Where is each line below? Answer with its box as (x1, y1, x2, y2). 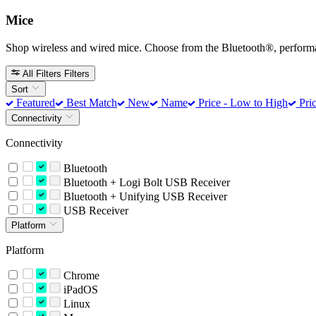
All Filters (23, 68, 62, 79)
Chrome (60, 269, 99, 281)
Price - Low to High (195, 97, 288, 109)
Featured (13, 97, 56, 109)
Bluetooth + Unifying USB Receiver (60, 190, 227, 202)
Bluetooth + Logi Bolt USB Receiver (60, 176, 230, 188)
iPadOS (60, 283, 98, 296)
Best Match (63, 97, 117, 109)
